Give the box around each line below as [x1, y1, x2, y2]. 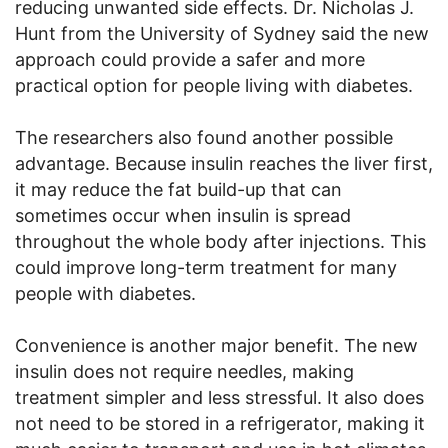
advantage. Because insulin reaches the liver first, [15, 152, 433, 174]
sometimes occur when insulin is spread [15, 204, 351, 226]
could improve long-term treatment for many [15, 256, 397, 278]
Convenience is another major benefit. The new [15, 334, 418, 356]
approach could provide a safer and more [15, 48, 365, 70]
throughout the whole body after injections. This [15, 230, 426, 252]
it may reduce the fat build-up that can [15, 178, 342, 200]
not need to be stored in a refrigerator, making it [15, 412, 425, 434]
